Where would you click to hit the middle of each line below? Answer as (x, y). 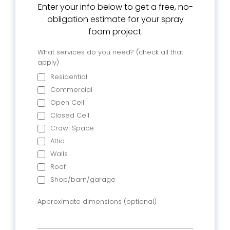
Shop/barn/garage (83, 179)
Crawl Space (72, 128)
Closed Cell (70, 115)
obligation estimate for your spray (115, 19)
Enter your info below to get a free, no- (115, 7)
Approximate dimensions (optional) (97, 202)
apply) (48, 62)
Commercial (71, 90)
